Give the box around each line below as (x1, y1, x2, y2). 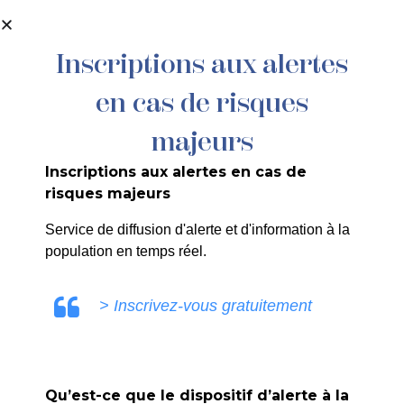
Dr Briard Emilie (14, 90, 145, 112)
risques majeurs (45, 185, 170, 202)
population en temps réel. (45, 243, 207, 259)
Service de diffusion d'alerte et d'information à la (45, 222, 350, 237)
